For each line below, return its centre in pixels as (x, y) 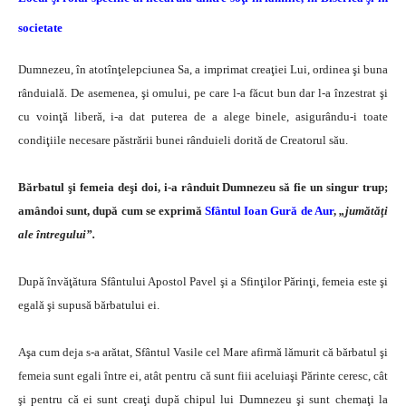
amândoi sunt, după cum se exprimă (112, 210)
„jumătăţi (362, 210)
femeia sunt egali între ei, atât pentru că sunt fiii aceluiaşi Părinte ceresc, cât (203, 375)
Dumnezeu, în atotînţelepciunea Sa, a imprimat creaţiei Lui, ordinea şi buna (203, 69)
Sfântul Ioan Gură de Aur (269, 210)
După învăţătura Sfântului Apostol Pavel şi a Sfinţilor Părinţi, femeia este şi (203, 281)
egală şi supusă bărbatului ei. (89, 304)
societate (40, 27)
